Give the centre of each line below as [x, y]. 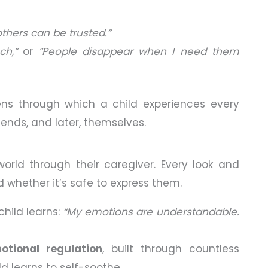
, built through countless [171, 249]
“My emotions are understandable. [151, 211]
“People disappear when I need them [139, 52]
